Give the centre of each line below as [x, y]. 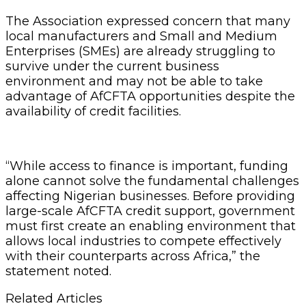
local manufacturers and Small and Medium [141, 36]
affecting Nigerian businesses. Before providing [150, 196]
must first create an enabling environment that [151, 226]
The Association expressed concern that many [148, 21]
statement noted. [58, 271]
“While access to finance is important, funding [147, 166]
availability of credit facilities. [93, 111]
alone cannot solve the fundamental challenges [152, 181]
